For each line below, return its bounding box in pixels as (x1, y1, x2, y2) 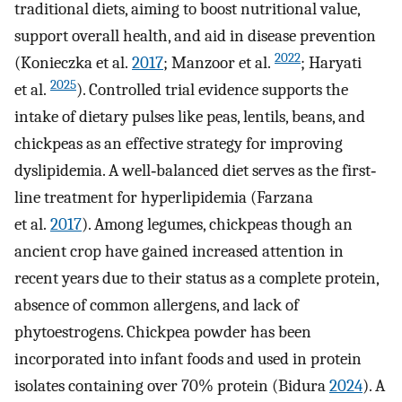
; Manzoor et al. (163, 53, 275, 74)
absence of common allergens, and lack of (14, 295, 299, 316)
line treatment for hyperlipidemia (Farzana (14, 188, 313, 208)
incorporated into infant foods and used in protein (14, 349, 362, 370)
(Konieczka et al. (14, 53, 132, 74)
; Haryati (301, 53, 362, 74)
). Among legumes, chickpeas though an (82, 214, 353, 235)
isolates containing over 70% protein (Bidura (14, 376, 329, 397)
